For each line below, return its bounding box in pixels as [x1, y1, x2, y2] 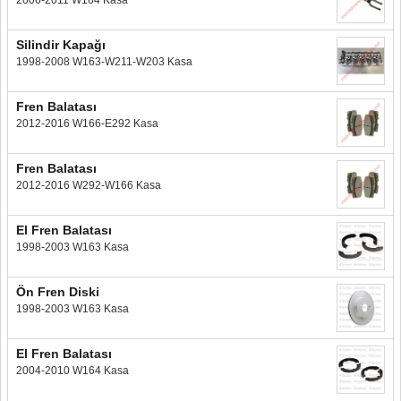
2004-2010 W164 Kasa [16, 364, 129, 378]
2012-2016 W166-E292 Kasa [16, 117, 158, 131]
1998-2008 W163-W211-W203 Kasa [16, 55, 192, 69]
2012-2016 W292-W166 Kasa [16, 179, 161, 192]
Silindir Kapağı [16, 38, 106, 53]
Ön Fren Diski [16, 285, 99, 300]
